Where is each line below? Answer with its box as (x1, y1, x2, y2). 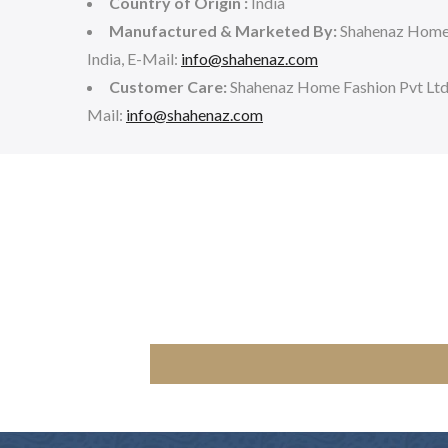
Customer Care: (109, 77, 227, 97)
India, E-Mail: (87, 49, 181, 69)
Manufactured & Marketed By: (109, 21, 340, 41)
